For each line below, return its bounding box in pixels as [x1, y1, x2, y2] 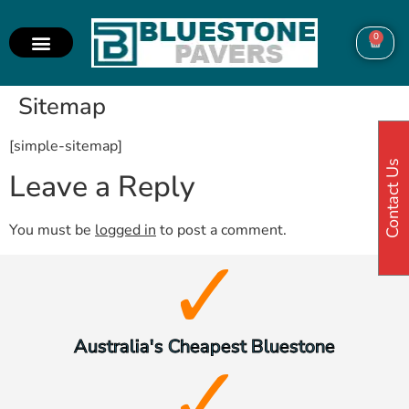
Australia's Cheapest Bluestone [74, 333, 335, 359]
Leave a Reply [9, 167, 195, 207]
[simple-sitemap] [9, 135, 122, 156]
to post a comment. [156, 220, 287, 241]
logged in [95, 220, 156, 241]
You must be [9, 220, 95, 241]
